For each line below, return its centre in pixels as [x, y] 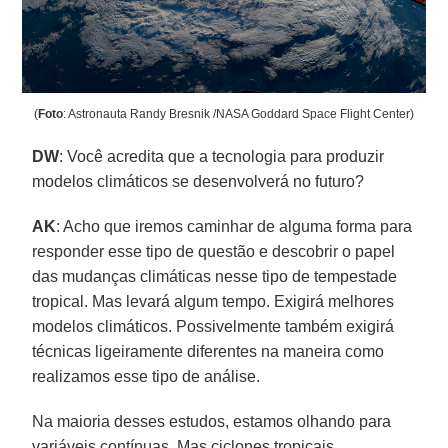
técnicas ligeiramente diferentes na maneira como [208, 351]
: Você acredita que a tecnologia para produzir [222, 156]
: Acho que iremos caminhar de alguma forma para [234, 226]
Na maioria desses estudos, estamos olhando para [212, 421]
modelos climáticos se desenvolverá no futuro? [198, 181]
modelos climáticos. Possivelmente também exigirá [213, 326]
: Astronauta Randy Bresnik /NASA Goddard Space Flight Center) [238, 113]
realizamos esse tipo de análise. [146, 376]
